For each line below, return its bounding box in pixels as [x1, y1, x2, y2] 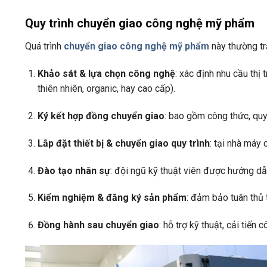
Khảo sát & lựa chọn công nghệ [37, 68, 175, 80]
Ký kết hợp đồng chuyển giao [37, 110, 164, 122]
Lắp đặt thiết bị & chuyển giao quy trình [37, 137, 210, 149]
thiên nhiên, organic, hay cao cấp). [37, 83, 175, 95]
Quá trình [25, 41, 64, 52]
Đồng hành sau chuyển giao [37, 219, 159, 231]
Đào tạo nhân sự [37, 164, 110, 176]
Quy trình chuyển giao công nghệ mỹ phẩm [25, 16, 254, 31]
